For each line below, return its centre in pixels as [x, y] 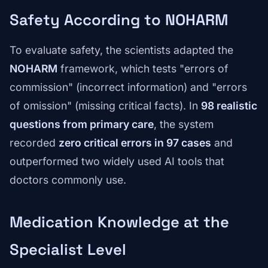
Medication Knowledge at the [119, 222]
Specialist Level [68, 250]
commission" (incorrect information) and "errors [128, 87]
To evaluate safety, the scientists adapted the [121, 50]
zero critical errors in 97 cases [135, 143]
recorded [34, 143]
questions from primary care [82, 124]
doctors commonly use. [68, 180]
